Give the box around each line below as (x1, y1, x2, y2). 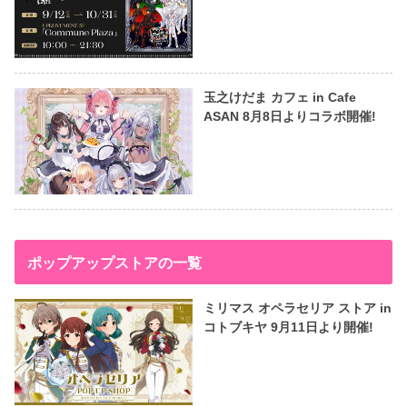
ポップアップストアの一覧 (26, 253, 202, 271)
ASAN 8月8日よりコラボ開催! (203, 109, 376, 124)
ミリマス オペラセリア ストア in (203, 301, 392, 316)
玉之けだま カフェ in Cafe (203, 90, 356, 105)
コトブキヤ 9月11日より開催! (203, 320, 373, 335)
